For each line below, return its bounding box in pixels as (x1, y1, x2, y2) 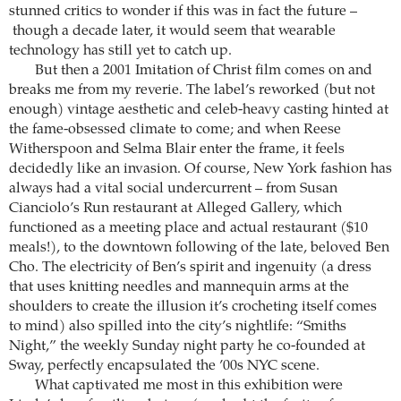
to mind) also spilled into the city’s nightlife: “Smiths (9, 319, 346, 334)
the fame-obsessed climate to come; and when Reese (9, 122, 341, 137)
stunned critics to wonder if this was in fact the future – (9, 4, 357, 19)
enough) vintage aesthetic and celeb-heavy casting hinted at (9, 102, 388, 117)
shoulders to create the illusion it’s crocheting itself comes (9, 299, 377, 314)
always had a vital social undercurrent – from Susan (9, 181, 337, 196)
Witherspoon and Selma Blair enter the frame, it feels (9, 141, 345, 157)
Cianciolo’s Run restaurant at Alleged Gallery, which (9, 200, 342, 216)
